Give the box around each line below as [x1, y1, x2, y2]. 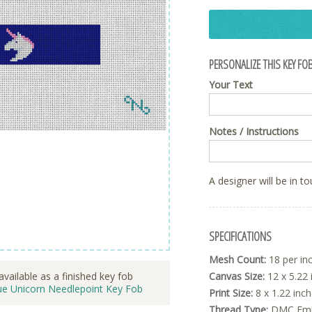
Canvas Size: [209, 270, 265, 283]
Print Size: [209, 286, 253, 300]
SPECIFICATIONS [209, 228, 272, 245]
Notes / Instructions [209, 125, 299, 139]
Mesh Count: [209, 253, 266, 267]
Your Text [209, 78, 253, 92]
